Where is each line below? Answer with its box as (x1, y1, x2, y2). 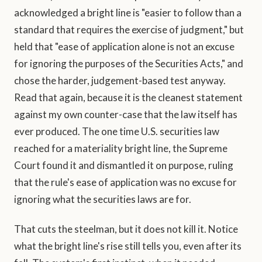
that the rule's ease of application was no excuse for (14, 176, 237, 189)
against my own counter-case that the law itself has (14, 108, 237, 121)
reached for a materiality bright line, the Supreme (14, 142, 227, 155)
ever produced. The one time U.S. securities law (14, 125, 219, 138)
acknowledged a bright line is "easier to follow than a (14, 6, 242, 19)
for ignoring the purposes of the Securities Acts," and (14, 57, 243, 70)
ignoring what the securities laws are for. (14, 193, 191, 206)
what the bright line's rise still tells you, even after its (14, 240, 242, 253)
